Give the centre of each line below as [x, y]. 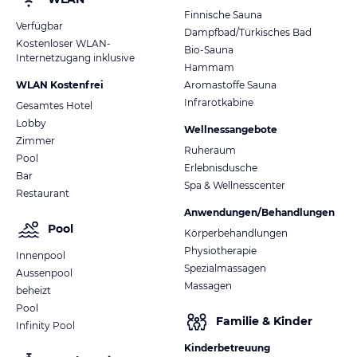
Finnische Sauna [223, 14]
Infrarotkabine [219, 102]
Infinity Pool [45, 325]
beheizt [33, 290]
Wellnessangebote [231, 129]
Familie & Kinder [264, 322]
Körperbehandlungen [236, 233]
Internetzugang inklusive [75, 57]
